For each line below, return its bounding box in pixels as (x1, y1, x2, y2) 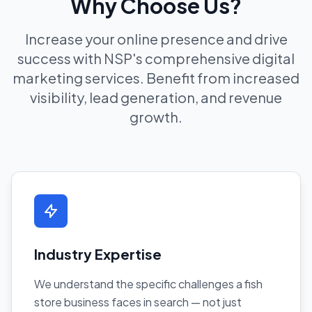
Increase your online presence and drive (24, 29, 288, 47)
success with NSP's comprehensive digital (17, 49, 295, 67)
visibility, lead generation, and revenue (30, 88, 282, 106)
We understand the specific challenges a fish (34, 276, 263, 291)
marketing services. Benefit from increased (13, 68, 299, 86)
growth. (130, 107, 182, 125)
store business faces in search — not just (34, 294, 242, 309)
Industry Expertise (34, 244, 162, 263)
